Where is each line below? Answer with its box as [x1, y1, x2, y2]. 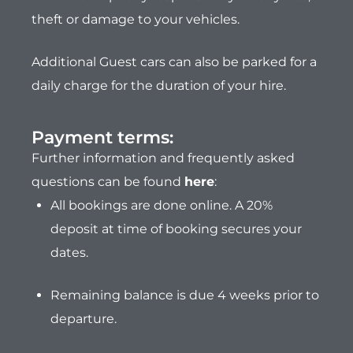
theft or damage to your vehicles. [32, 12, 243, 28]
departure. [50, 311, 117, 327]
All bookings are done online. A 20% [50, 198, 273, 214]
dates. [50, 245, 88, 261]
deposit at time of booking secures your [50, 221, 302, 237]
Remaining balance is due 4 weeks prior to [50, 288, 319, 303]
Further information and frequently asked [32, 150, 295, 166]
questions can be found [32, 174, 184, 190]
